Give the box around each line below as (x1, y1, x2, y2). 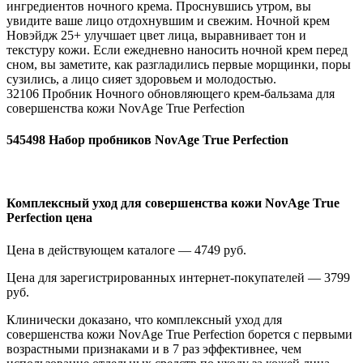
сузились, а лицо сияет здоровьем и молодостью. (6, 71, 276, 86)
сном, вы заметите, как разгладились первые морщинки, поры (6, 57, 351, 71)
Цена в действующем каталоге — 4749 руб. (6, 242, 246, 257)
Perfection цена (6, 211, 92, 225)
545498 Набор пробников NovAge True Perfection (6, 132, 288, 147)
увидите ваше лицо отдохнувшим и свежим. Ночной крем (6, 13, 330, 28)
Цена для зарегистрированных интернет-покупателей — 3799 (6, 270, 350, 284)
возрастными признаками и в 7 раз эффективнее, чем (6, 341, 301, 356)
